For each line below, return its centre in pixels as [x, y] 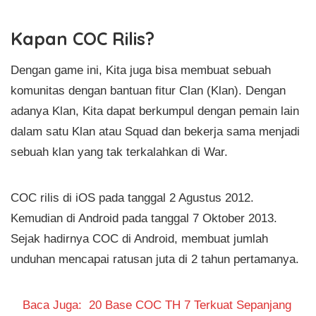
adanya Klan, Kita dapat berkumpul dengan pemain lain [155, 110]
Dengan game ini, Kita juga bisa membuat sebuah [141, 69]
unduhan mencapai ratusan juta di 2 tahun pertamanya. [155, 259]
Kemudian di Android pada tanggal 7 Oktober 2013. [144, 218]
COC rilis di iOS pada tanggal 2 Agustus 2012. [132, 197]
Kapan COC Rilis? [83, 39]
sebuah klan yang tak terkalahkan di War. [119, 151]
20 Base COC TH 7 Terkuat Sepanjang [190, 304]
